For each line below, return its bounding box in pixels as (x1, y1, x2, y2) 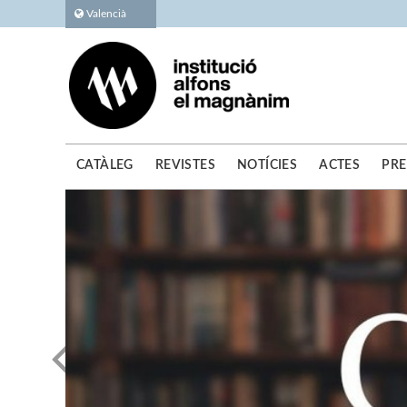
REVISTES (154, 159, 216, 172)
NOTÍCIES (237, 159, 298, 172)
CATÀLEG (76, 159, 134, 172)
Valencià (84, 8, 126, 19)
